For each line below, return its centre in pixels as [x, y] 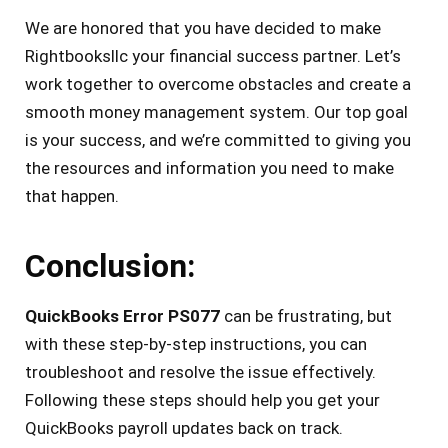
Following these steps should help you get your [202, 400]
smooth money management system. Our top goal [216, 112]
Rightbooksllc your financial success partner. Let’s [213, 56]
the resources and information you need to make [209, 168]
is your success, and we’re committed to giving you [218, 140]
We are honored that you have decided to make [203, 28]
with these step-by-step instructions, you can [196, 344]
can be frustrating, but [306, 316]
